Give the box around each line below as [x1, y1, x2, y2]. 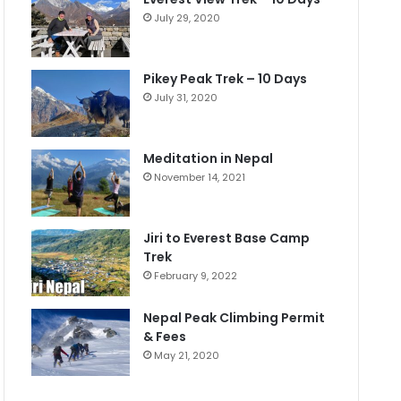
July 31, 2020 [154, 90, 218, 106]
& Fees [143, 328, 187, 346]
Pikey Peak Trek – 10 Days [143, 70, 308, 89]
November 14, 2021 [154, 170, 246, 185]
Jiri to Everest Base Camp [143, 229, 311, 248]
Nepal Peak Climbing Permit [143, 309, 326, 328]
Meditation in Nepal [143, 149, 274, 168]
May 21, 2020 [154, 348, 220, 363]
